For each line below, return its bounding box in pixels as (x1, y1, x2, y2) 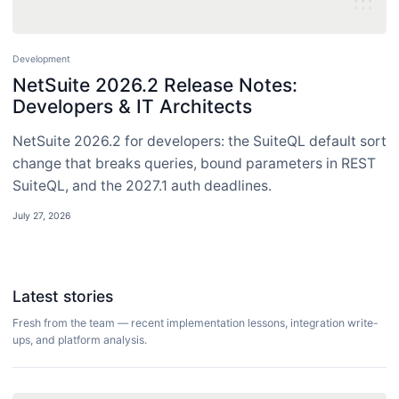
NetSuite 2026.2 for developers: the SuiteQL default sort (12, 133, 387, 150)
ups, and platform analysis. (12, 333, 147, 346)
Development (12, 53, 70, 65)
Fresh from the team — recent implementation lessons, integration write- (12, 316, 379, 330)
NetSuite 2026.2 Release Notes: (12, 74, 297, 96)
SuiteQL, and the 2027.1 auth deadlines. (12, 177, 272, 194)
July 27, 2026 (12, 210, 71, 222)
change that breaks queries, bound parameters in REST (12, 155, 376, 172)
